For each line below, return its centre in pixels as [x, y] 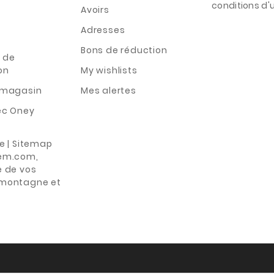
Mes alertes [109, 90]
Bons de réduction [124, 50]
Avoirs [95, 9]
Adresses [103, 30]
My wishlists [109, 70]
